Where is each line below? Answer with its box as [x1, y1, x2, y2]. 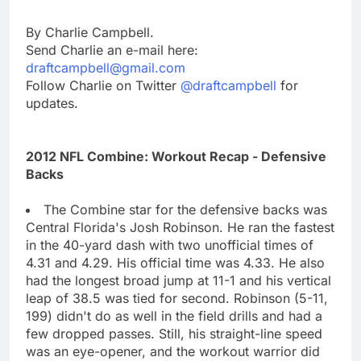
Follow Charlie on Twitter [26, 77, 180, 93]
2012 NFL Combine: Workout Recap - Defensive [26, 147, 326, 164]
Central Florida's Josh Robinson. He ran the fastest [26, 218, 334, 235]
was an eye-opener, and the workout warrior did [26, 342, 320, 359]
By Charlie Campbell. [26, 23, 154, 40]
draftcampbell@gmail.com [26, 59, 185, 76]
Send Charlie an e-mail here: [26, 41, 198, 58]
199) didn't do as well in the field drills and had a [26, 307, 322, 324]
